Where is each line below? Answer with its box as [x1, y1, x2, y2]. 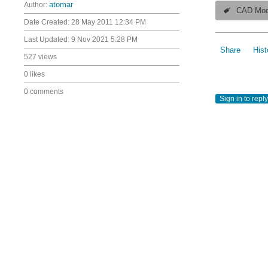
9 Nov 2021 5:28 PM [71, 35, 138, 44]
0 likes [24, 70, 45, 78]
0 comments [24, 87, 63, 96]
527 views [24, 53, 57, 61]
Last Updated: [24, 35, 71, 44]
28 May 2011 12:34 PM [71, 18, 146, 26]
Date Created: [24, 18, 71, 26]
